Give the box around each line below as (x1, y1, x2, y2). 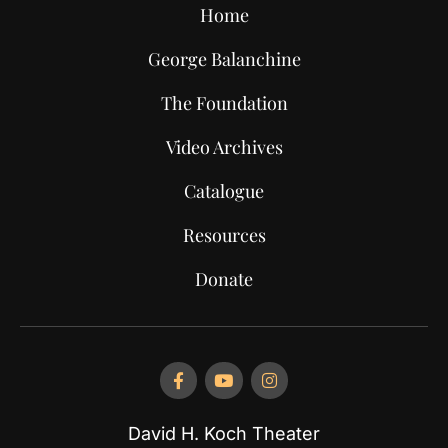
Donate (195, 266, 253, 291)
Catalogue (184, 178, 264, 203)
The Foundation (160, 90, 288, 115)
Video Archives (165, 134, 283, 159)
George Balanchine (147, 46, 301, 71)
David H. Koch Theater (128, 423, 320, 445)
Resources (182, 222, 266, 247)
